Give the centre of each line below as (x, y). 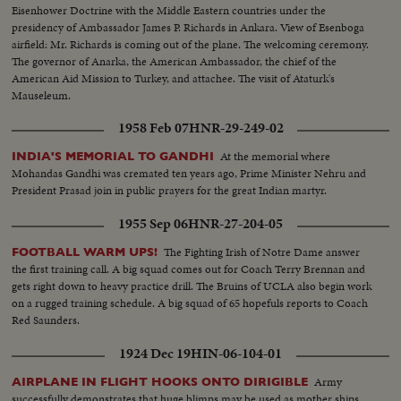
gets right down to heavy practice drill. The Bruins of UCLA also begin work (192, 286)
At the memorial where (276, 156)
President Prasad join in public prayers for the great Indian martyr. (170, 190)
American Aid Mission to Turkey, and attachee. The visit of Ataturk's (174, 78)
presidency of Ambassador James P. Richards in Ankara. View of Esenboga (188, 27)
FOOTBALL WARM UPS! (85, 252)
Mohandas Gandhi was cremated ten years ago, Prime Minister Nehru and (189, 173)
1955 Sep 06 (153, 223)
